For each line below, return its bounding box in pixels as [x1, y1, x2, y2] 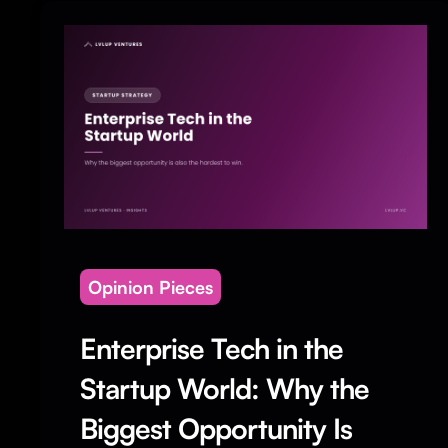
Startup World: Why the [80, 370, 369, 406]
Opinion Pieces [88, 275, 213, 298]
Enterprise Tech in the [80, 330, 343, 366]
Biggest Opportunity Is [80, 410, 352, 446]
